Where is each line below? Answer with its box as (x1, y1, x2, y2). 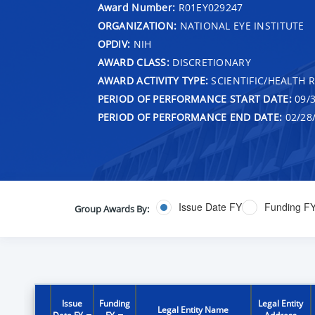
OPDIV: (97, 37, 131, 51)
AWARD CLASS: (97, 55, 169, 69)
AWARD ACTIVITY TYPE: (97, 73, 209, 87)
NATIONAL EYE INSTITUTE (176, 18, 304, 32)
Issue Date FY (178, 200, 242, 214)
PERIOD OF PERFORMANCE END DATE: (97, 110, 283, 124)
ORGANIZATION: (97, 18, 177, 32)
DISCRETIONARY (169, 55, 251, 69)
